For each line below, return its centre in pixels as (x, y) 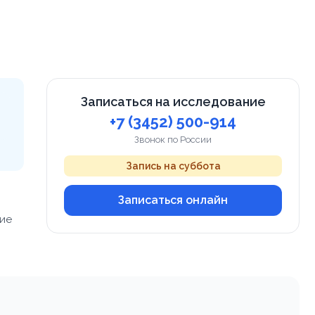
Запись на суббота (173, 166)
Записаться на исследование (173, 101)
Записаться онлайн (173, 200)
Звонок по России (173, 139)
